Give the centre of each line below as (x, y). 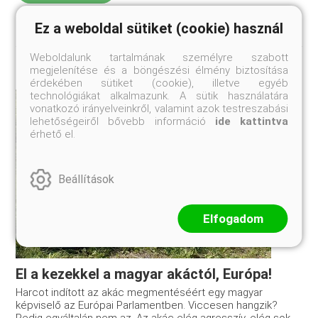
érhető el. (53, 134)
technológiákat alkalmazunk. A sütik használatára (159, 95)
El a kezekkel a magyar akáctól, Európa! (144, 274)
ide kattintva (251, 121)
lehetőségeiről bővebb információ (122, 121)
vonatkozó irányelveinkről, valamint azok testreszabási (159, 108)
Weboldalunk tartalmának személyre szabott (159, 57)
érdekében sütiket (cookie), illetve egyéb (159, 83)
